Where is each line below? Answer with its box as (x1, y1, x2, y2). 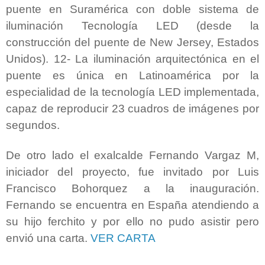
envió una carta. (6, 231, 91, 244)
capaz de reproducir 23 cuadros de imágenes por (6, 102, 259, 115)
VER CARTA (91, 231, 156, 244)
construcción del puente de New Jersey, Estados (6, 35, 259, 49)
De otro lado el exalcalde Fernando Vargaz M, (6, 148, 259, 161)
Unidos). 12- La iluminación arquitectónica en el (6, 52, 259, 65)
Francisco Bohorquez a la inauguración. (6, 182, 259, 195)
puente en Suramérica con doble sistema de (6, 2, 259, 15)
